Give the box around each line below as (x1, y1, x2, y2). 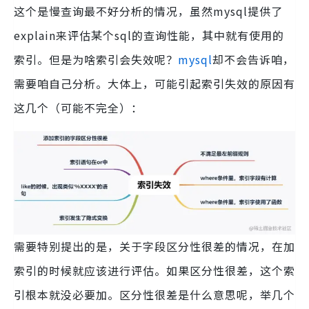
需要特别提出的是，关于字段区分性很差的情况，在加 (14, 238, 295, 255)
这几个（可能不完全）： (14, 99, 143, 116)
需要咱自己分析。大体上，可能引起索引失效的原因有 (14, 74, 295, 92)
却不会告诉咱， (212, 50, 295, 68)
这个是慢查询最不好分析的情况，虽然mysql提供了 (14, 2, 283, 19)
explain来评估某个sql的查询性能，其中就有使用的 (14, 26, 284, 43)
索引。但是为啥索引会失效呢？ (14, 50, 178, 68)
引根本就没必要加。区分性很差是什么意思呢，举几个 (14, 286, 295, 303)
